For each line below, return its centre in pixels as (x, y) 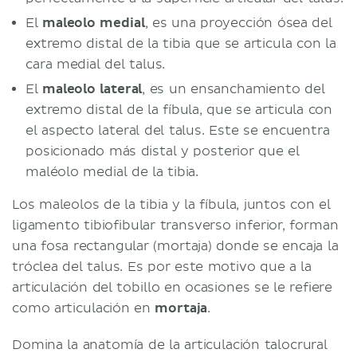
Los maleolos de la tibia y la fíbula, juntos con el (171, 204)
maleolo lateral (92, 89)
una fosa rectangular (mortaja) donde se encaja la (175, 246)
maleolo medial (94, 23)
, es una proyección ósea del (239, 23)
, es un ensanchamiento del (233, 89)
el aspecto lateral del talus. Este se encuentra (178, 130)
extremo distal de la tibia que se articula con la (181, 43)
